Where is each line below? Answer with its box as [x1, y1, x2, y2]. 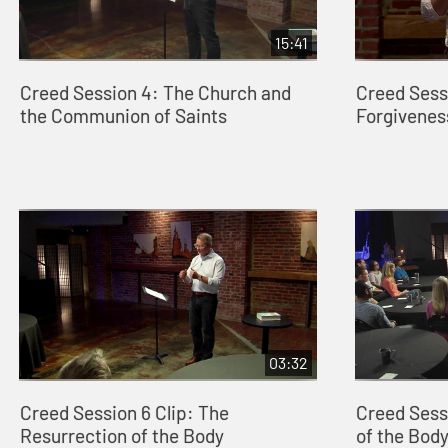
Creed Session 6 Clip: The [19, 401, 229, 425]
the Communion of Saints [19, 104, 227, 128]
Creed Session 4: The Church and [19, 81, 291, 105]
